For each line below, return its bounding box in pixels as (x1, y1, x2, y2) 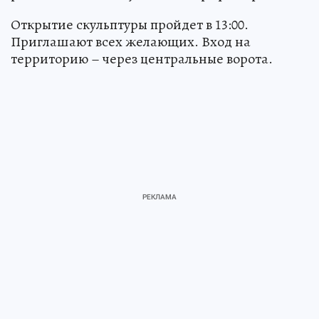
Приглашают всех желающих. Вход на (11, 32, 251, 52)
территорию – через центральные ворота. (11, 49, 273, 69)
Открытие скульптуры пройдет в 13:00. (11, 15, 249, 35)
